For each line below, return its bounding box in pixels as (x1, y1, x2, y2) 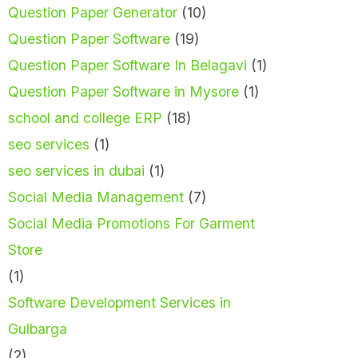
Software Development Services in (8, 294, 231, 312)
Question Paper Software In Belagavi (8, 57, 247, 74)
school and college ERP (8, 109, 162, 127)
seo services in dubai (8, 162, 145, 180)
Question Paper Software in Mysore (8, 83, 239, 101)
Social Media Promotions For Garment (8, 215, 255, 233)
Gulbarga (8, 320, 67, 338)
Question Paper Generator (8, 4, 177, 22)
